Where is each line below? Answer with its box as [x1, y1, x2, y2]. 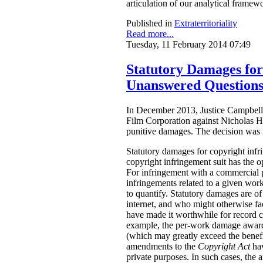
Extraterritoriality [174, 18, 237, 28]
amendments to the [126, 241, 198, 251]
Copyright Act [198, 241, 252, 251]
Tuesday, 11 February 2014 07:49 [126, 39, 251, 49]
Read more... [126, 28, 174, 39]
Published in [126, 18, 172, 28]
